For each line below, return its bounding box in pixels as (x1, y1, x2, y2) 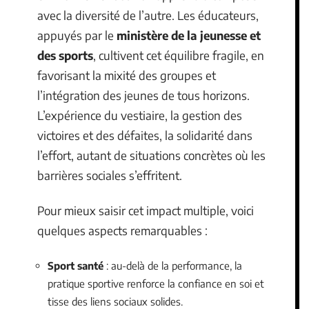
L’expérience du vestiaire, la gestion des (37, 107, 242, 123)
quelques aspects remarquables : (37, 223, 208, 238)
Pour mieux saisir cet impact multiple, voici (37, 203, 254, 218)
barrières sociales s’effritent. (37, 167, 182, 183)
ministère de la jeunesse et (117, 27, 261, 43)
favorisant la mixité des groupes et (37, 67, 216, 83)
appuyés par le (37, 27, 117, 43)
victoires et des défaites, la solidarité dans (37, 127, 252, 143)
